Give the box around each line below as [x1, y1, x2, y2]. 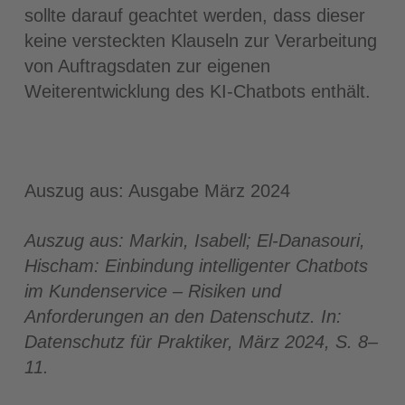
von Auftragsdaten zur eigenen [24, 56, 270, 76]
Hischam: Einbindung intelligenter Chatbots [24, 256, 368, 276]
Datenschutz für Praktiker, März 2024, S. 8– [24, 332, 378, 352]
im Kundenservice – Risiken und [24, 281, 281, 301]
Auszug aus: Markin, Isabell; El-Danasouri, [24, 231, 365, 250]
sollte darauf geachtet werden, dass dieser [24, 5, 365, 25]
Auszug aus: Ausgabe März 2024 [24, 181, 290, 201]
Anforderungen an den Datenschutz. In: [24, 306, 342, 326]
